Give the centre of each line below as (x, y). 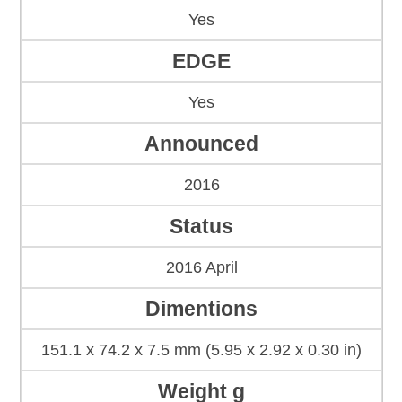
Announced (201, 144)
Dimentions (201, 309)
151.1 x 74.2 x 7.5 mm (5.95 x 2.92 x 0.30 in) (201, 350)
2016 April (201, 268)
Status (201, 227)
